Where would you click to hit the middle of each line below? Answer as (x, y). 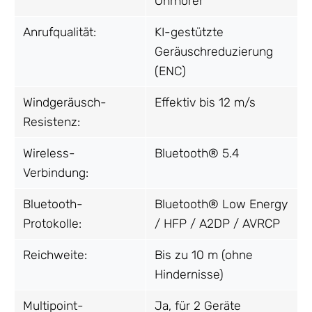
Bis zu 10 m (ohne (204, 255)
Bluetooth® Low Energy (221, 204)
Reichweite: (55, 255)
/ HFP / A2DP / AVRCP (217, 223)
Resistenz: (52, 122)
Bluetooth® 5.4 (197, 153)
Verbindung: (56, 172)
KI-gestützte (189, 32)
